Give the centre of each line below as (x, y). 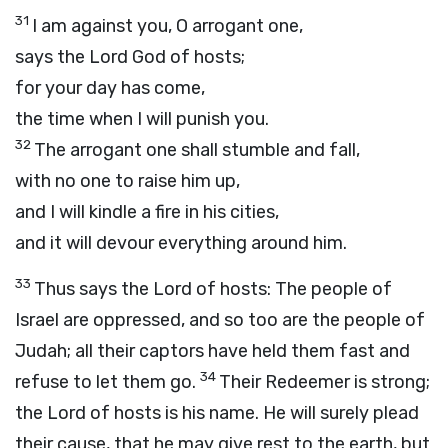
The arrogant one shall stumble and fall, (197, 150)
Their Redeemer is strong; (324, 382)
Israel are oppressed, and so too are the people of (220, 320)
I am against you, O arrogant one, (167, 26)
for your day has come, (110, 88)
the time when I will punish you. (142, 119)
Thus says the (93, 289)
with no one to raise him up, (127, 181)
